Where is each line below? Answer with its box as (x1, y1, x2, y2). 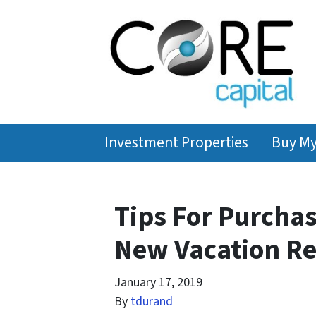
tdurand (130, 292, 173, 310)
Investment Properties (104, 131, 249, 154)
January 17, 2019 (114, 273, 202, 291)
